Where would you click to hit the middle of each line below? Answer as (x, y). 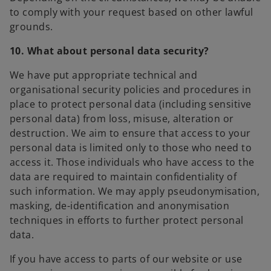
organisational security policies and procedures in (131, 90)
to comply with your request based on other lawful (132, 12)
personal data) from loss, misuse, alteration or (122, 119)
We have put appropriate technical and (104, 75)
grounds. (31, 27)
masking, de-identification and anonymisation (120, 206)
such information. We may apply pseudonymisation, (135, 191)
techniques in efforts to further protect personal (127, 220)
